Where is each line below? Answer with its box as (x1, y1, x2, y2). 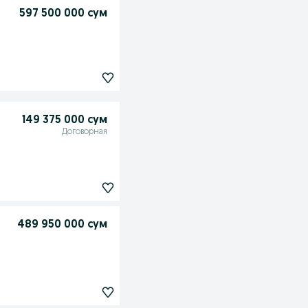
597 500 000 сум (19, 8, 107, 20)
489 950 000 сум (16, 219, 107, 231)
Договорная (61, 128, 107, 136)
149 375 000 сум (21, 115, 107, 126)
